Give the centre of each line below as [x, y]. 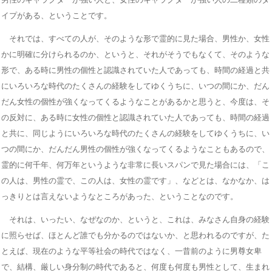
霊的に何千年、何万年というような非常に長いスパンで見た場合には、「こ [135, 165]
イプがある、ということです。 [56, 15]
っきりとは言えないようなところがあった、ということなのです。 [120, 196]
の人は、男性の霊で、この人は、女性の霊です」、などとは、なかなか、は [135, 180]
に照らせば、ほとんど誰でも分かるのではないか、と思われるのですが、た [135, 235]
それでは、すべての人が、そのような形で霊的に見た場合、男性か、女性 [135, 38]
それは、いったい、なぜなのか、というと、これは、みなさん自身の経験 [135, 219]
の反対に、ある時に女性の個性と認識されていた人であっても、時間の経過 [135, 117]
